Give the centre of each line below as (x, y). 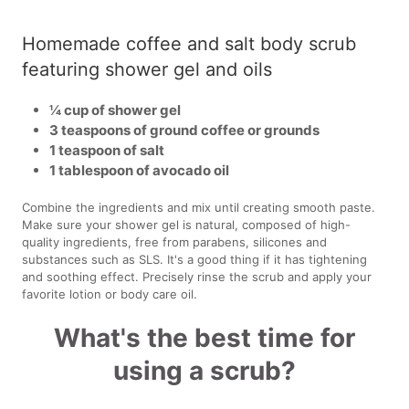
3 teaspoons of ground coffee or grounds (185, 130)
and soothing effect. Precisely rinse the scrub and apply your (197, 276)
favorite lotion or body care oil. (110, 294)
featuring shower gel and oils (147, 69)
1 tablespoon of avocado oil (140, 170)
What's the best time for (204, 337)
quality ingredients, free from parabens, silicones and (175, 241)
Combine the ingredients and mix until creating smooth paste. (199, 207)
